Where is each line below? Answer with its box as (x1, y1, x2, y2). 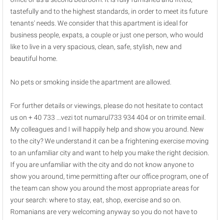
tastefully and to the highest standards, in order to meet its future (10, 7, 208, 15)
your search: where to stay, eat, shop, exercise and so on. (10, 196, 181, 204)
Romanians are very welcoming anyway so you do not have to (10, 208, 197, 216)
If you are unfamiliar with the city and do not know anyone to (10, 161, 194, 168)
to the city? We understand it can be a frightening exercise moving (10, 137, 209, 145)
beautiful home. (10, 55, 57, 62)
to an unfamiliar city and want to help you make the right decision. (10, 149, 209, 157)
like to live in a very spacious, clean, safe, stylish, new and (10, 43, 182, 51)
